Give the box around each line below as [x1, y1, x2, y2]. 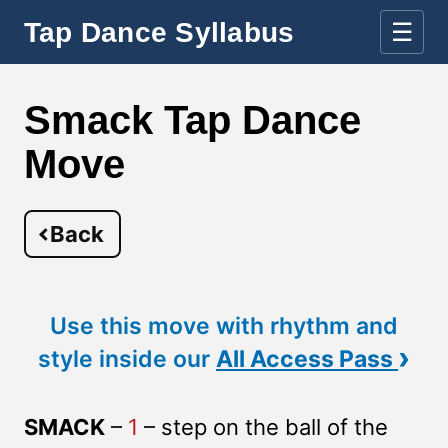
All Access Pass [216, 345, 398, 373]
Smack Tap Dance [24, 98, 361, 142]
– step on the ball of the [138, 414, 388, 440]
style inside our [38, 345, 216, 373]
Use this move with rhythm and [50, 312, 398, 340]
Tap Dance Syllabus [24, 16, 295, 48]
